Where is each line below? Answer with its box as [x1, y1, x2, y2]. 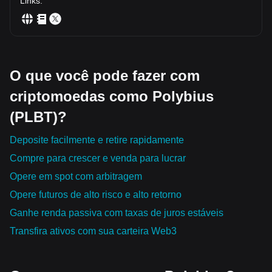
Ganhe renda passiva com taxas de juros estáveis [10, 207, 223, 218]
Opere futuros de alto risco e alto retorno [10, 189, 182, 200]
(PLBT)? [10, 108, 67, 125]
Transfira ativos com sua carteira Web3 [10, 225, 177, 236]
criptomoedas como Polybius [10, 87, 214, 104]
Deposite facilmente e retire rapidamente [10, 134, 184, 145]
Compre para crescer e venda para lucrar [10, 152, 186, 163]
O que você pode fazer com [10, 67, 200, 84]
